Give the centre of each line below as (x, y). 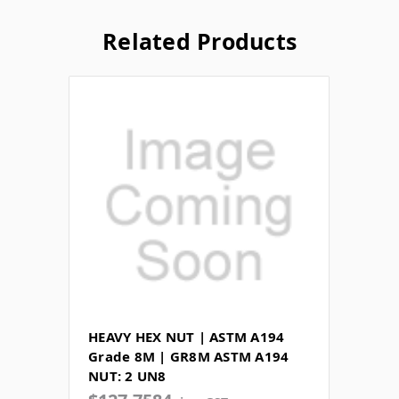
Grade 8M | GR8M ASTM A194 (189, 356)
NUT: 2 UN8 (127, 375)
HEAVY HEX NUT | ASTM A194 (187, 336)
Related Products (199, 41)
